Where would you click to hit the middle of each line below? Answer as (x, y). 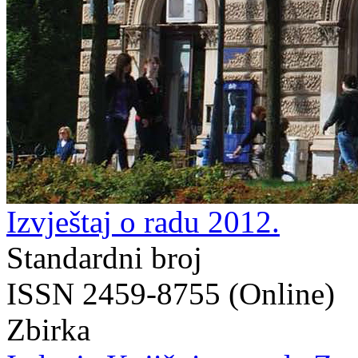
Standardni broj (104, 258)
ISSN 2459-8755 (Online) (171, 294)
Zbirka (48, 330)
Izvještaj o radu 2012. (143, 222)
